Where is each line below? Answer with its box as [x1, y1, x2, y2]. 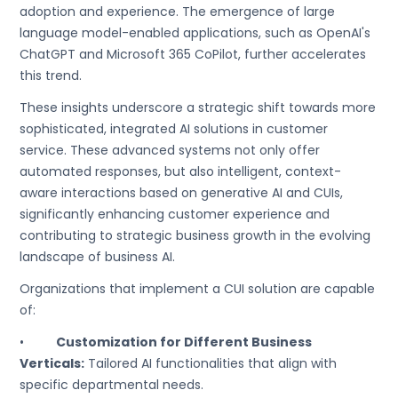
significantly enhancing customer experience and [20, 205, 330, 223]
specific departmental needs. [20, 376, 204, 394]
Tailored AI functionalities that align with [84, 354, 338, 372]
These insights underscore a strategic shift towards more [20, 99, 377, 116]
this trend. [20, 67, 83, 84]
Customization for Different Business [56, 333, 313, 351]
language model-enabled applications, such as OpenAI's [20, 24, 371, 42]
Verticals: [20, 354, 85, 372]
